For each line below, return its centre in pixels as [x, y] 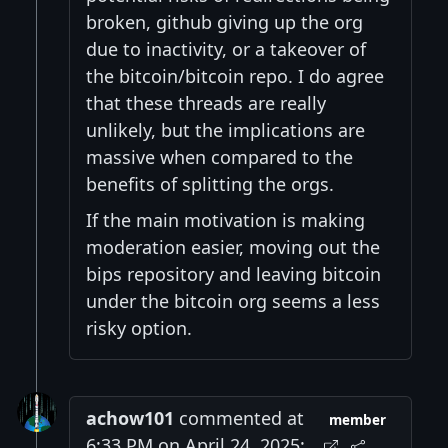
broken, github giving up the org [224, 21]
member [358, 419]
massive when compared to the [219, 156]
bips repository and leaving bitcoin [233, 273]
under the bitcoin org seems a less [233, 300]
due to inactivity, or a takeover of [226, 48]
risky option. [139, 327]
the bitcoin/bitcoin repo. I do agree [235, 75]
